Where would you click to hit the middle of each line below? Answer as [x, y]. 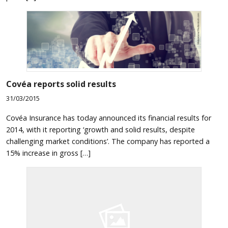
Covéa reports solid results [61, 84]
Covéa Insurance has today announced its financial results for [109, 118]
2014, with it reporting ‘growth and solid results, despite [101, 129]
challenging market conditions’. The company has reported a [108, 141]
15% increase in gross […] [48, 153]
